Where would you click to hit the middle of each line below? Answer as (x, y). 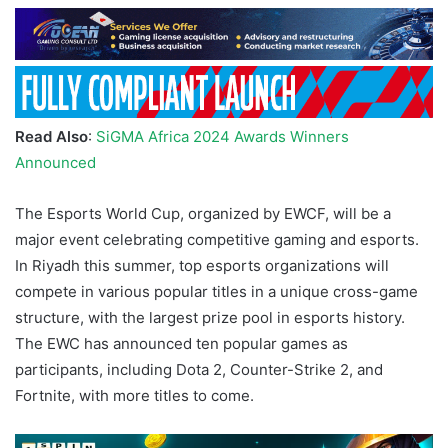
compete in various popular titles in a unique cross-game (216, 291)
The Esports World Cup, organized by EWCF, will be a (203, 213)
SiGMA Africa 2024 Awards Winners (222, 136)
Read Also (51, 136)
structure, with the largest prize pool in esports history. (210, 317)
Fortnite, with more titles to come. (134, 395)
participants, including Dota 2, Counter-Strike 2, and (199, 369)
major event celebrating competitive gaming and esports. (217, 239)
